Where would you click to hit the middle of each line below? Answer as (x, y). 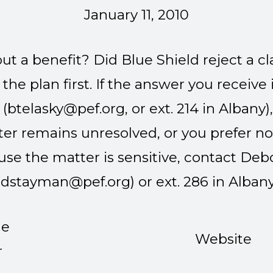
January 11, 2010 (136, 14)
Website (223, 239)
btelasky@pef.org (66, 108)
